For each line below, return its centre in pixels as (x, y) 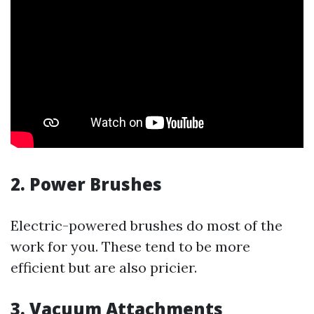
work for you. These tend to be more (130, 247)
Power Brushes (96, 184)
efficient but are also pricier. (104, 268)
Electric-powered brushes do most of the (146, 226)
